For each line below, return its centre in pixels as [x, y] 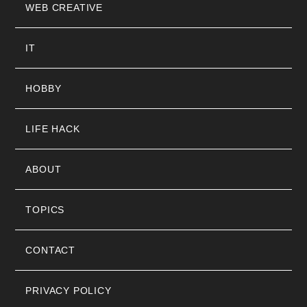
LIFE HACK [53, 129]
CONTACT [51, 250]
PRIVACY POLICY [69, 291]
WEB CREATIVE [64, 8]
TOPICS [45, 210]
